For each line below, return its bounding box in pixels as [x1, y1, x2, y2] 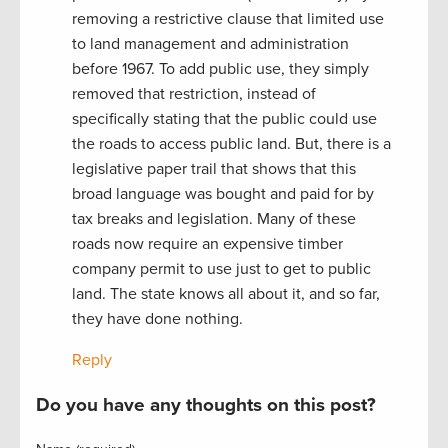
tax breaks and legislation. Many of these [72, 208, 356, 229]
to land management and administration [72, 33, 349, 54]
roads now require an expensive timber [72, 233, 343, 254]
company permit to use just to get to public [72, 258, 371, 279]
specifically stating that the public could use [72, 108, 377, 129]
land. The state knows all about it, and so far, [72, 283, 380, 304]
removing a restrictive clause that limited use [72, 8, 384, 29]
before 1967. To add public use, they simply [72, 58, 369, 79]
